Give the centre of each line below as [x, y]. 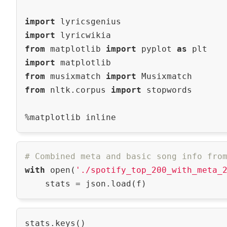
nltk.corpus [78, 90]
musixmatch [75, 77]
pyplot [156, 49]
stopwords [166, 90]
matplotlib [75, 49]
